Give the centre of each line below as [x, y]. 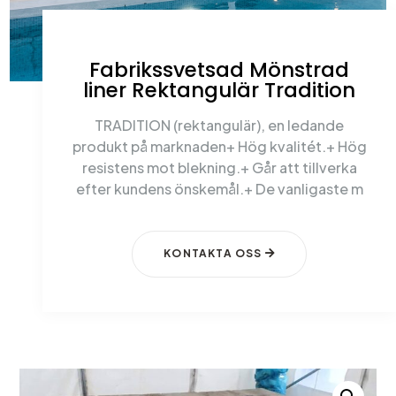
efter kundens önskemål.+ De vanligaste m [219, 189]
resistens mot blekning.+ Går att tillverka [219, 168]
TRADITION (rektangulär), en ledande [219, 125]
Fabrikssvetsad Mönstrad [219, 70]
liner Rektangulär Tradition [219, 90]
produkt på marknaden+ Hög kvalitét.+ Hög [219, 146]
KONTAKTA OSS [213, 253]
